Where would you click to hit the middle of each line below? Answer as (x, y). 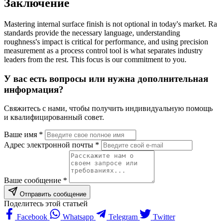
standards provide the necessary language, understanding (92, 33)
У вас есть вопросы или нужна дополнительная (106, 78)
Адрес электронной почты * (52, 145)
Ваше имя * (23, 135)
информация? (34, 89)
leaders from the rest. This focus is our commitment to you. (95, 59)
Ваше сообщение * (36, 181)
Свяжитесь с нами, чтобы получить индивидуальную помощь (108, 109)
